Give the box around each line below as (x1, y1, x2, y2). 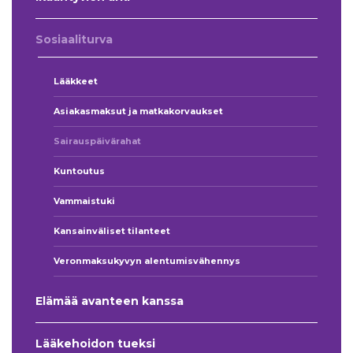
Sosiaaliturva (35, 32, 113, 47)
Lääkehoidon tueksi (35, 336, 155, 351)
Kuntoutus (54, 165, 105, 177)
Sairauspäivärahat (54, 136, 141, 147)
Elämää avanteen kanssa (35, 294, 184, 309)
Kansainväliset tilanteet (54, 225, 170, 237)
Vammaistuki (54, 195, 115, 207)
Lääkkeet (54, 76, 98, 87)
